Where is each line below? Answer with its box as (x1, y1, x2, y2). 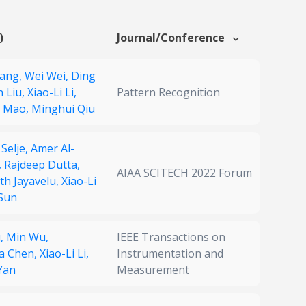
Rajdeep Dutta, (4, 157, 80, 173)
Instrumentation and (117, 246, 223, 262)
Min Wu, (6, 229, 48, 245)
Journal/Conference (117, 30, 227, 46)
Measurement (117, 262, 189, 278)
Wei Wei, (25, 68, 71, 84)
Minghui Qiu (31, 101, 95, 117)
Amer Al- (31, 141, 74, 156)
